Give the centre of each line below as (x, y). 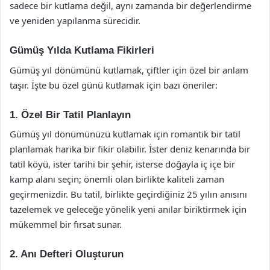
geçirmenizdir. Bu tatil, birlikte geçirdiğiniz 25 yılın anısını (128, 194)
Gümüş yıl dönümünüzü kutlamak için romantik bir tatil (125, 134)
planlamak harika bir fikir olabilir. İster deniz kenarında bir (130, 149)
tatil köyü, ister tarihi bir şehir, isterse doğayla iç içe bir (122, 164)
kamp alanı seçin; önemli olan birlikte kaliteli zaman (117, 179)
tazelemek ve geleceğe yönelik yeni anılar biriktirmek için (128, 209)
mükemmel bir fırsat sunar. (66, 224)
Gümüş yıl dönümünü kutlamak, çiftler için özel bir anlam (129, 70)
